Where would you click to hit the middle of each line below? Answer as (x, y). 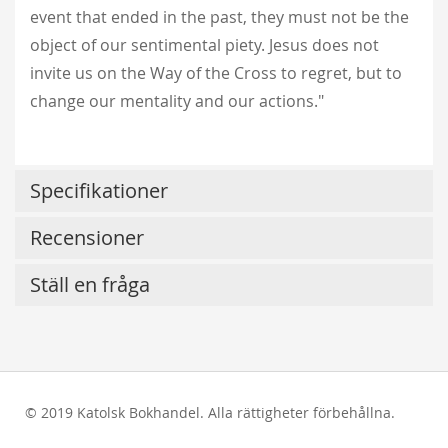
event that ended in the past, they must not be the (219, 16)
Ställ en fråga (90, 284)
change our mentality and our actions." (177, 100)
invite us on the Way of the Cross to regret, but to (216, 72)
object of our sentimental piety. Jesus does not (204, 44)
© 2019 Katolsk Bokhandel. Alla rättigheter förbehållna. (209, 412)
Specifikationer (99, 190)
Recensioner (87, 237)
